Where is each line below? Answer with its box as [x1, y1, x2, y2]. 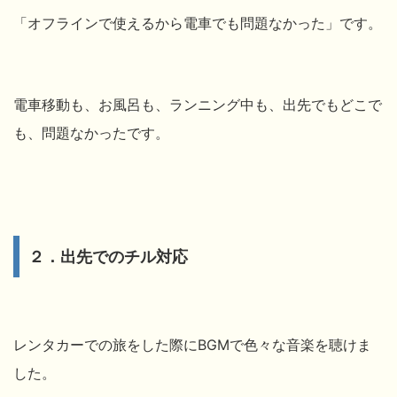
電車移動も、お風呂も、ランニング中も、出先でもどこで [13, 95, 382, 113]
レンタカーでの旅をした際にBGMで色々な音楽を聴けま [13, 335, 371, 354]
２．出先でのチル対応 [28, 246, 188, 266]
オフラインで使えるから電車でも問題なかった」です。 [27, 13, 382, 32]
